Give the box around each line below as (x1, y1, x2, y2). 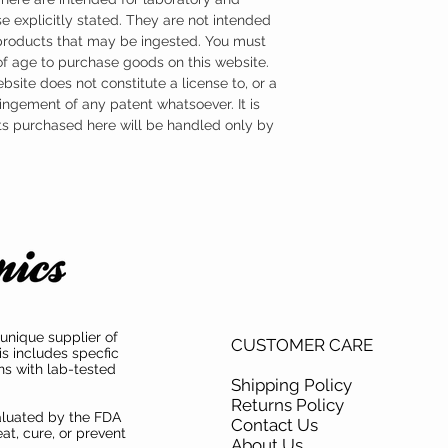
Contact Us (231, 414, 322, 435)
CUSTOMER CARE (231, 334, 373, 355)
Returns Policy (231, 394, 348, 415)
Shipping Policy (231, 374, 356, 395)
